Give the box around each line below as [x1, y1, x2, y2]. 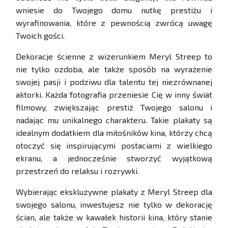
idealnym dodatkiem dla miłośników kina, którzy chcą [16, 128, 212, 138]
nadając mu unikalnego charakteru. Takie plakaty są [16, 115, 212, 125]
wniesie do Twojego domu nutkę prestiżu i [16, 5, 212, 15]
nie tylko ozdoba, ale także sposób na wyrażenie [16, 64, 212, 74]
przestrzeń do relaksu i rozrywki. [16, 166, 139, 176]
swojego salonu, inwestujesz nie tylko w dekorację [16, 199, 212, 210]
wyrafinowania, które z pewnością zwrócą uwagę [16, 18, 212, 28]
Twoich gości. [16, 31, 65, 41]
